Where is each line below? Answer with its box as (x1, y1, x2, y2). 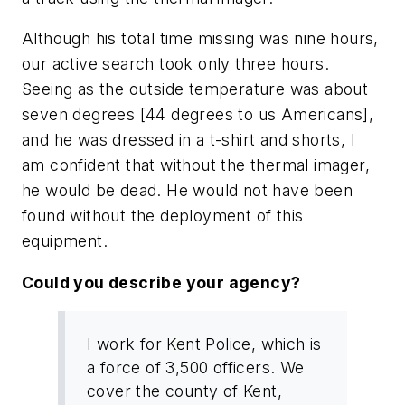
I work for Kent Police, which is (87, 334, 322, 354)
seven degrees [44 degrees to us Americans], (22, 105, 374, 125)
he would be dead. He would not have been (22, 181, 353, 201)
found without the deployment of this (22, 206, 304, 226)
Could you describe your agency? (22, 272, 301, 292)
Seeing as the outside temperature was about (22, 80, 369, 99)
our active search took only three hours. (22, 54, 329, 74)
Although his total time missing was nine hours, (22, 29, 379, 49)
